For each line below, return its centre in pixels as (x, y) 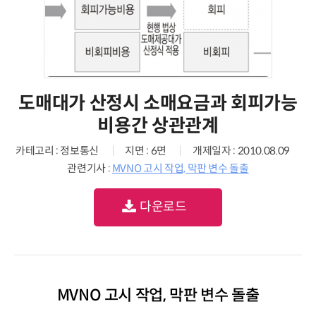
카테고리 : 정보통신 (57, 151)
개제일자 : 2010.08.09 (241, 151)
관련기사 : (90, 168)
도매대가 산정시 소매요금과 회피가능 (158, 103)
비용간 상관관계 (158, 126)
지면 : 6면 (146, 151)
